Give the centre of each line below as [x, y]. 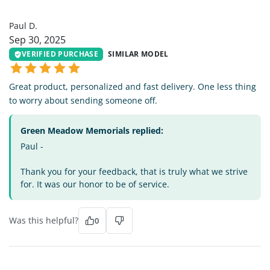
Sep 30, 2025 [37, 39]
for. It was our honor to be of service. [95, 184]
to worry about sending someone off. [83, 101]
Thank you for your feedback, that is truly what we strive [134, 172]
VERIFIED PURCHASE [60, 54]
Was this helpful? [44, 221]
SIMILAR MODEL [138, 54]
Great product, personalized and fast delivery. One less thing [133, 87]
